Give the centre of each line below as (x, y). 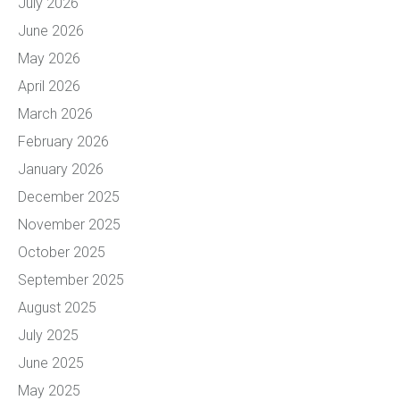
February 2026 (63, 142)
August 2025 (57, 308)
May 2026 (49, 58)
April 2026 (49, 86)
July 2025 (48, 335)
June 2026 (51, 31)
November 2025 (69, 225)
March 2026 (55, 114)
